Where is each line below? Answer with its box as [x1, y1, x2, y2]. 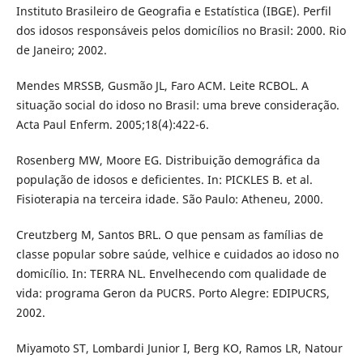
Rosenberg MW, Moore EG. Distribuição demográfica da [15, 152, 320, 169]
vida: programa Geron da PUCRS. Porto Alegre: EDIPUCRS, [15, 285, 330, 301]
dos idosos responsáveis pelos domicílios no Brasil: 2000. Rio [15, 23, 346, 39]
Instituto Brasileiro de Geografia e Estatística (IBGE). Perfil [15, 3, 331, 19]
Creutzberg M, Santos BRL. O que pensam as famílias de [15, 227, 323, 243]
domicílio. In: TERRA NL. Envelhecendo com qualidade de [15, 266, 327, 282]
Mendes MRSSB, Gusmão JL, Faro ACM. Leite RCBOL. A [15, 78, 309, 94]
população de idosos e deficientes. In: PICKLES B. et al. [15, 172, 313, 188]
